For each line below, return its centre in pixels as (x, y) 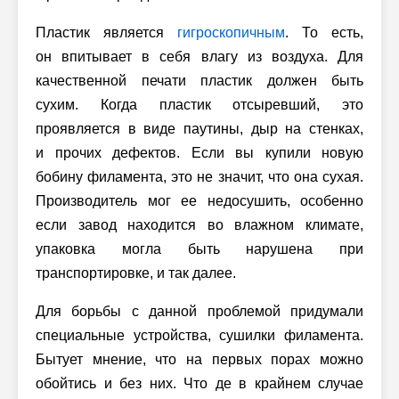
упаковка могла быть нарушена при (199, 248)
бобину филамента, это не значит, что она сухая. (199, 176)
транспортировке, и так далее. (136, 273)
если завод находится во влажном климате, (199, 224)
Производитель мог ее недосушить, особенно (199, 200)
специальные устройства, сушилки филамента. (199, 335)
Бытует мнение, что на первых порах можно (199, 359)
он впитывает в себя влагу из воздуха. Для (199, 56)
